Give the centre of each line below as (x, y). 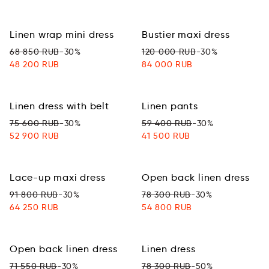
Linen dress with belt (59, 106)
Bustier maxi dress (186, 35)
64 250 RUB (34, 207)
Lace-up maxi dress (58, 177)
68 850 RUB (35, 52)
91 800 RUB (34, 195)
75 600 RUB (35, 123)
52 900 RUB (35, 136)
